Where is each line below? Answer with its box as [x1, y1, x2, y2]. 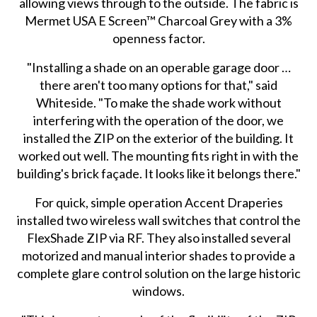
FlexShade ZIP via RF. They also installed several [26, 229, 291, 246]
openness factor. [112, 30, 205, 46]
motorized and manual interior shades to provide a [22, 247, 296, 263]
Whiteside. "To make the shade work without [35, 94, 282, 110]
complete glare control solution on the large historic [16, 265, 301, 281]
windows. [132, 282, 185, 299]
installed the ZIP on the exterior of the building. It [23, 129, 294, 146]
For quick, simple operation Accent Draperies [34, 194, 283, 210]
